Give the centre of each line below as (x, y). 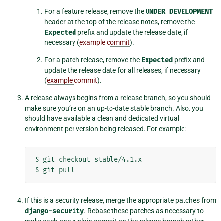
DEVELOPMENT (191, 12)
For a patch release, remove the (93, 60)
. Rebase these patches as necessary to (144, 211)
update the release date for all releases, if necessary (123, 70)
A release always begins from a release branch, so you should (118, 98)
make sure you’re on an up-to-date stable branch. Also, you (114, 108)
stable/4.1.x (118, 160)
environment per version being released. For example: (105, 129)
